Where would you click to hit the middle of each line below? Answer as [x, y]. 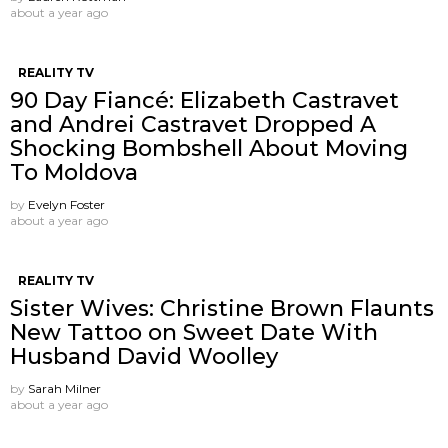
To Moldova [74, 172]
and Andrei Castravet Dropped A [193, 124]
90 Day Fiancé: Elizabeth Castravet [204, 100]
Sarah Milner [64, 388]
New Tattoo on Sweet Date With [194, 332]
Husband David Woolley [144, 356]
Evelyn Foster [66, 204]
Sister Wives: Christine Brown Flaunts [222, 308]
